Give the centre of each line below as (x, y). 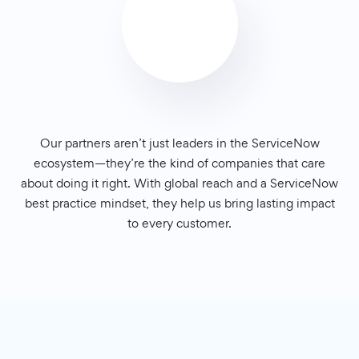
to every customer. (179, 224)
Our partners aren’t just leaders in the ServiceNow (179, 143)
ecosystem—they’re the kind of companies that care (179, 163)
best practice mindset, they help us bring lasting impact (179, 204)
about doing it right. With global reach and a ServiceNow (179, 184)
